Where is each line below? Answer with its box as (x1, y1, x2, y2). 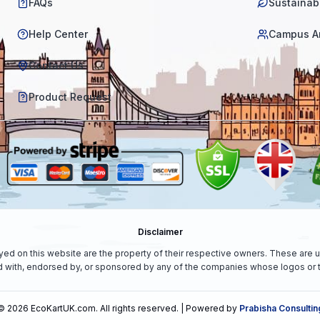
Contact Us (29, 59, 84, 71)
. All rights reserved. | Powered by (95, 303, 237, 314)
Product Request (29, 91, 111, 103)
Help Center (29, 28, 88, 40)
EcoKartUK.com (30, 303, 96, 314)
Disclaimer (137, 226, 183, 237)
